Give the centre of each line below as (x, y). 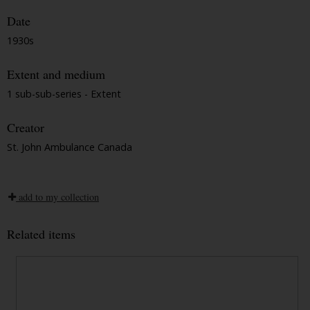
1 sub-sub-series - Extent (64, 93)
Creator (26, 128)
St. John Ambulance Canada (70, 147)
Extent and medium (56, 74)
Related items (41, 234)
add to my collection (57, 197)
